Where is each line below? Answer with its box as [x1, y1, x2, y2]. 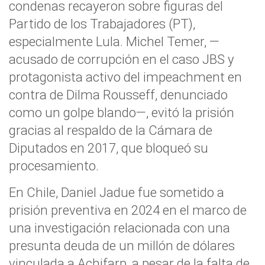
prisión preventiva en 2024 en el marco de [9, 202, 247, 218]
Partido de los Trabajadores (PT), [9, 16, 195, 31]
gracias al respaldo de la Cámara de [9, 122, 212, 138]
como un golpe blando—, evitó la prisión [9, 105, 234, 120]
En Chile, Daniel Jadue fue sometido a [9, 185, 224, 200]
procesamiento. [9, 158, 99, 173]
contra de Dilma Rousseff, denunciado [9, 87, 228, 102]
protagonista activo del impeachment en [9, 69, 242, 85]
